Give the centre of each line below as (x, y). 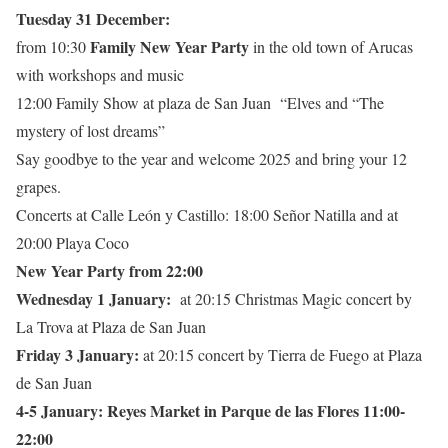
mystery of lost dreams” (90, 130)
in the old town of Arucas (331, 46)
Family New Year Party (169, 46)
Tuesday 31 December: (95, 18)
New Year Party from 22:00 (112, 270)
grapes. (38, 186)
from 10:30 (53, 46)
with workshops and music (100, 74)
